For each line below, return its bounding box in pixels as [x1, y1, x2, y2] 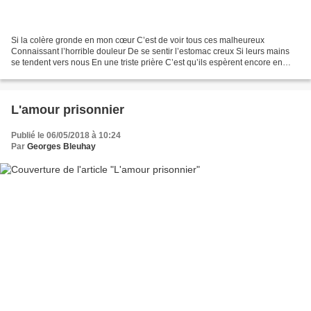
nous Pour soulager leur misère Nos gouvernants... [11, 68, 203, 78]
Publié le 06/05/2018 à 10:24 [11, 130, 121, 140]
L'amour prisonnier [11, 102, 124, 117]
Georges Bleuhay [27, 141, 96, 151]
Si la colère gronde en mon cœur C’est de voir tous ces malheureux [11, 35, 264, 45]
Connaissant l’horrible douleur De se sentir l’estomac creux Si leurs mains [11, 46, 289, 56]
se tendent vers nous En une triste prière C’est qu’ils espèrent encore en [11, 57, 283, 67]
